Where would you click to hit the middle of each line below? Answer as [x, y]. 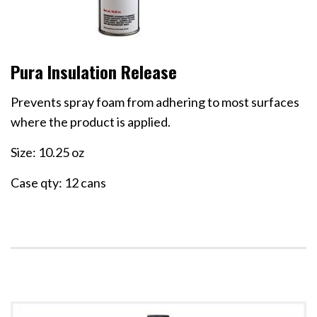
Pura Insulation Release [94, 72]
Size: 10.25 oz [47, 152]
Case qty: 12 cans [58, 183]
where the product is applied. [91, 122]
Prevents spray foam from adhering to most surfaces [155, 102]
